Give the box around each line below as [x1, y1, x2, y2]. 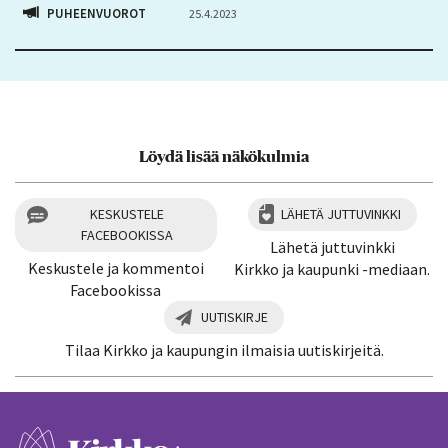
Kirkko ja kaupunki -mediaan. [234, 259, 431, 280]
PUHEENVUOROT [46, 4, 146, 22]
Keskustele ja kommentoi [27, 258, 204, 279]
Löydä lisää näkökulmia [139, 149, 309, 166]
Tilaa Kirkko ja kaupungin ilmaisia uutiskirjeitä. [64, 340, 384, 361]
